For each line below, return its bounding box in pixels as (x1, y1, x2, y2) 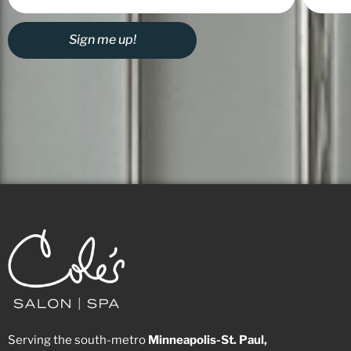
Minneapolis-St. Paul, (148, 332, 267, 347)
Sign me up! (68, 32, 136, 48)
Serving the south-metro (8, 332, 148, 347)
